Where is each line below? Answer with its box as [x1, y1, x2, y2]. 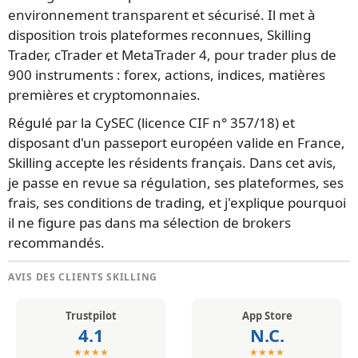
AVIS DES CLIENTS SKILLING [8, 270, 157, 284]
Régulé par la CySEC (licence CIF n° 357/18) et [8, 113, 295, 132]
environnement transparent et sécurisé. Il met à [8, 6, 316, 24]
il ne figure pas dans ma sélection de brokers [8, 213, 291, 232]
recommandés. [8, 233, 105, 252]
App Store [241, 308, 292, 324]
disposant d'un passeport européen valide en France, [8, 133, 345, 152]
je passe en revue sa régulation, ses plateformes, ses [8, 173, 344, 192]
